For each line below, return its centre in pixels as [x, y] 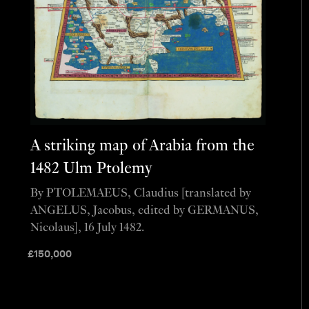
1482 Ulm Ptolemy [91, 169]
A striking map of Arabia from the [142, 146]
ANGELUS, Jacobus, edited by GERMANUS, [144, 211]
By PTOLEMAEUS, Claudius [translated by [140, 194]
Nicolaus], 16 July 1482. [87, 228]
